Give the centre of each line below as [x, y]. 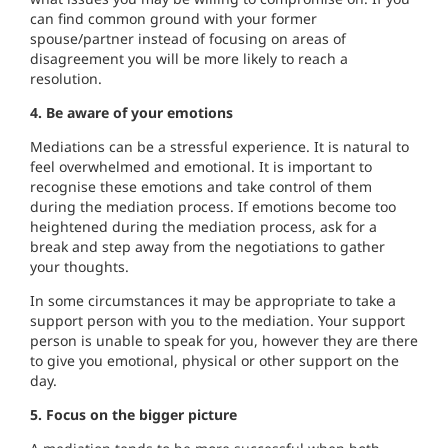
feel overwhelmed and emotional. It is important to [201, 166]
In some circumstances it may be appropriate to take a [213, 300]
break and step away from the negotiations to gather [207, 246]
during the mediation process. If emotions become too [213, 206]
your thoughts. [79, 266]
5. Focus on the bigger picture [133, 414]
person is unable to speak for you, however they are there [224, 340]
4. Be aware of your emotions [131, 112]
